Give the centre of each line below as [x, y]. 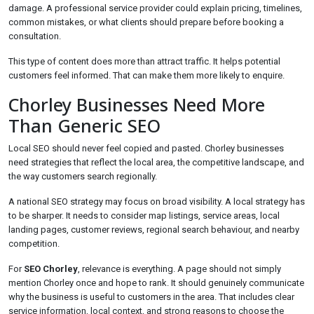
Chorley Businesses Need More [137, 104]
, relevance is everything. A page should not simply [179, 269]
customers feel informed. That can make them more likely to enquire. [146, 75]
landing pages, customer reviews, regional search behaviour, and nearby [154, 230]
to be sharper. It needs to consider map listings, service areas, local [144, 216]
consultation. [35, 36]
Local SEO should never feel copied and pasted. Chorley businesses [146, 148]
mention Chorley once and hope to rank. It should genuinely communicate [156, 283]
